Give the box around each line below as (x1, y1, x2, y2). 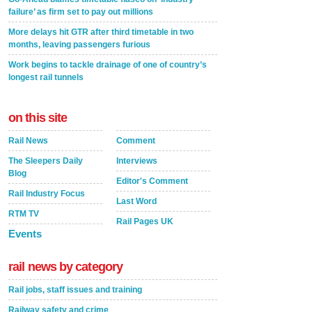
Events (8, 228, 42, 240)
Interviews (116, 156, 157, 166)
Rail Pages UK (116, 217, 173, 226)
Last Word (116, 196, 157, 206)
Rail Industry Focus (8, 189, 85, 198)
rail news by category (8, 260, 123, 274)
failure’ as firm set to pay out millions (8, 7, 153, 17)
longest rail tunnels (8, 72, 86, 82)
